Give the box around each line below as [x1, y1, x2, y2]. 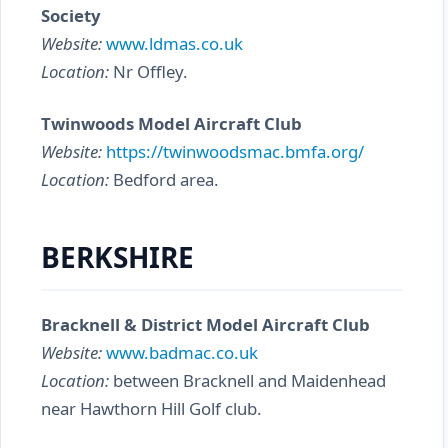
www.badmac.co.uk [106, 341, 258, 364]
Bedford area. [109, 168, 219, 191]
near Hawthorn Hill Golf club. [41, 397, 262, 420]
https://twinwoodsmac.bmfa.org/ [106, 140, 364, 163]
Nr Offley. [109, 60, 188, 83]
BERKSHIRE [41, 238, 194, 276]
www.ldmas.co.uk [106, 32, 243, 55]
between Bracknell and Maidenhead [109, 369, 386, 392]
